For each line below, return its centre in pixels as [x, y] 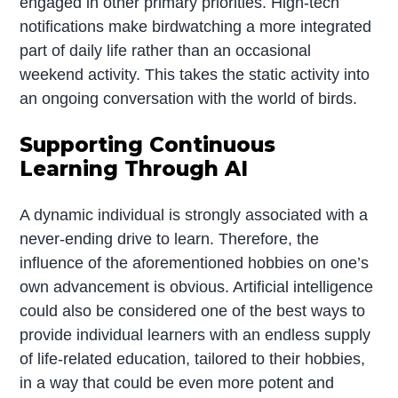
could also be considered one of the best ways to [193, 310]
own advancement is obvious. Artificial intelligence [197, 287]
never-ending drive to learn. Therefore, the [170, 239]
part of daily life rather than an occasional [166, 50]
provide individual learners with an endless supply [195, 334]
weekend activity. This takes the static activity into [195, 74]
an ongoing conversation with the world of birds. [189, 98]
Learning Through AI [134, 168]
